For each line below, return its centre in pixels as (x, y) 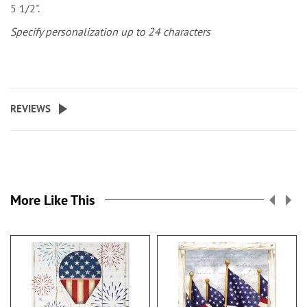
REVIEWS (30, 109)
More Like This (52, 200)
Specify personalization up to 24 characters (110, 32)
